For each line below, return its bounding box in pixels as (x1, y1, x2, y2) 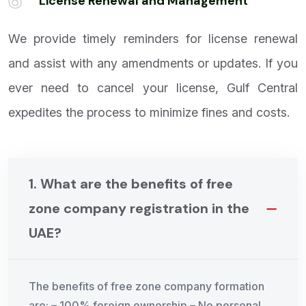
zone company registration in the (29, 199, 249, 218)
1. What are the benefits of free (29, 175, 233, 193)
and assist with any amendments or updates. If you (8, 56, 298, 71)
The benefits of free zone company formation (29, 279, 264, 294)
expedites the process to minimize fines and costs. (8, 105, 290, 120)
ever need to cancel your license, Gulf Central (8, 81, 298, 96)
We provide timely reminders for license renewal (8, 31, 298, 46)
